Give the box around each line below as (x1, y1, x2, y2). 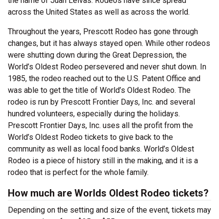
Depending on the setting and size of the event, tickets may (8, 205, 211, 215)
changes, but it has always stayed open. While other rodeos (8, 39, 210, 48)
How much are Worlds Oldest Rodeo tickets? (8, 187, 209, 199)
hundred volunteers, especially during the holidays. (8, 109, 180, 118)
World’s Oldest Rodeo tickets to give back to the (8, 132, 173, 142)
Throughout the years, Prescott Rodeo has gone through (8, 27, 198, 36)
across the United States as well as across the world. (8, 7, 190, 17)
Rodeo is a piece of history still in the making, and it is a (8, 156, 198, 165)
